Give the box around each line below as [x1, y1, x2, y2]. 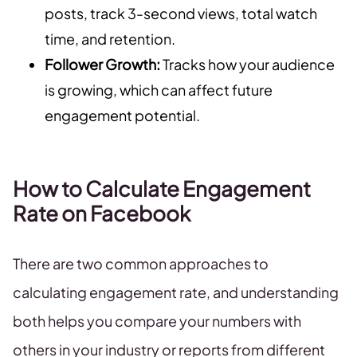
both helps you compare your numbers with [13, 312, 301, 331]
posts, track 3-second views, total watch [45, 4, 317, 23]
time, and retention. [45, 29, 175, 49]
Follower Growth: [45, 55, 160, 74]
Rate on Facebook [13, 200, 190, 227]
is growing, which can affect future [45, 80, 273, 100]
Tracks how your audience [160, 55, 335, 74]
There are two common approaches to [13, 254, 269, 273]
